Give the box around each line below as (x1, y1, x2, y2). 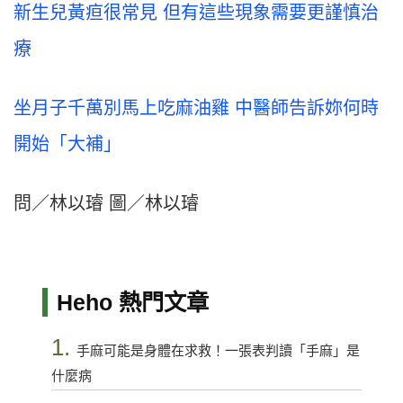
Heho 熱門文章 (56, 290, 209, 316)
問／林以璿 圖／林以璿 (13, 193, 199, 214)
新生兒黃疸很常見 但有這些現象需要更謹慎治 (13, 3, 379, 23)
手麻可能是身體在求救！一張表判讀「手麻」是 (76, 343, 360, 359)
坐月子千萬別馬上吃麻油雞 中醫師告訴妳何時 (13, 98, 379, 119)
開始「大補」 (13, 134, 121, 155)
